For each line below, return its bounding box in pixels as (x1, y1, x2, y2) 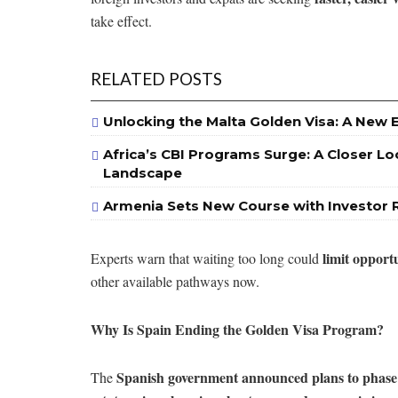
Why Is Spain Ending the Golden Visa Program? (91, 318, 384, 339)
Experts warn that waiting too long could (91, 248, 322, 267)
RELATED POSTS (91, 68, 222, 89)
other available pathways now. (91, 271, 259, 291)
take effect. (91, 11, 152, 30)
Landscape (103, 163, 182, 181)
